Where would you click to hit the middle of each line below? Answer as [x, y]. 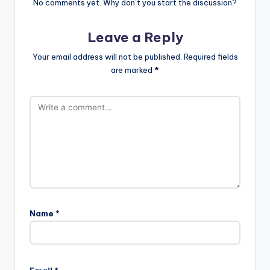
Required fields [211, 56]
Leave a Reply [135, 38]
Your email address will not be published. [107, 56]
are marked [133, 70]
